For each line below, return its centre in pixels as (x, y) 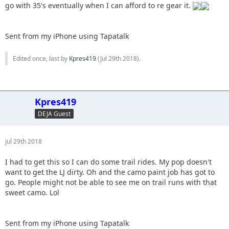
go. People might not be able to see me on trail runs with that (111, 182)
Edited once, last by (41, 59)
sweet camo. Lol (32, 192)
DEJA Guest (54, 113)
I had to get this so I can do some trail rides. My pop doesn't (108, 162)
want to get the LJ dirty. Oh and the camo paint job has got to (110, 172)
